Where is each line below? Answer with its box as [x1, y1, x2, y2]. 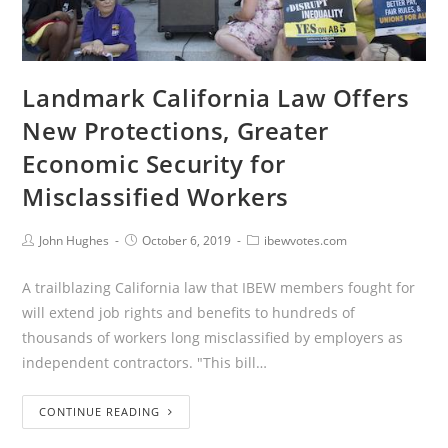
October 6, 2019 [142, 231, 232, 249]
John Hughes [39, 231, 110, 249]
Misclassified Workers [22, 179, 290, 213]
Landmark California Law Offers [22, 80, 410, 114]
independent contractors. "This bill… [22, 352, 268, 372]
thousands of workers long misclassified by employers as [22, 327, 404, 347]
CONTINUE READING [39, 403, 161, 419]
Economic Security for [22, 146, 287, 180]
